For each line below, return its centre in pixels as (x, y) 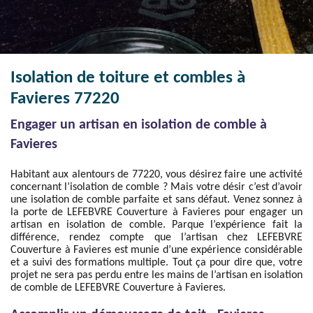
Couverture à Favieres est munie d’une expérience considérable (156, 250)
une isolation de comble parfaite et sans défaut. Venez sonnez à (156, 200)
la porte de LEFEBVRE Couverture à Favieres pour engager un (156, 212)
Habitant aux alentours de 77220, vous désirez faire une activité (156, 175)
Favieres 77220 (65, 99)
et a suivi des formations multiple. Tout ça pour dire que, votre (156, 263)
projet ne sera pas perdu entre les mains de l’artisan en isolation (156, 275)
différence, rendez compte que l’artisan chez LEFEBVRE (156, 238)
